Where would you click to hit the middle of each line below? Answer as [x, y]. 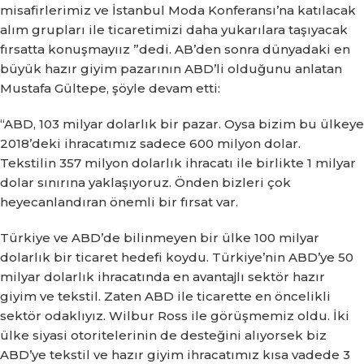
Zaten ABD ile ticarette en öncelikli [217, 296]
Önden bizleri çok [233, 182]
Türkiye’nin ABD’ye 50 [283, 257]
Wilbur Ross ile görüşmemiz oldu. [221, 315]
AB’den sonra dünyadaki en [262, 49]
